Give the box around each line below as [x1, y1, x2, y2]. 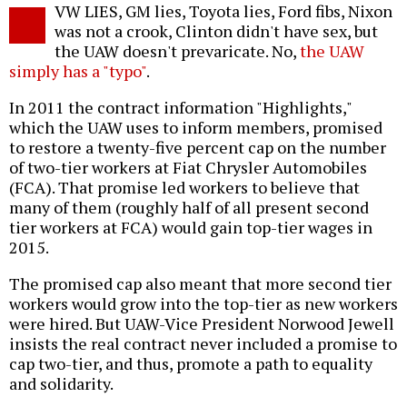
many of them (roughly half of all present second [9, 196, 369, 219]
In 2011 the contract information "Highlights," [9, 96, 352, 119]
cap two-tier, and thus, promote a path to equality [9, 352, 372, 375]
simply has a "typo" [9, 60, 146, 83]
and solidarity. [9, 372, 114, 395]
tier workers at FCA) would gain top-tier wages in [9, 216, 372, 239]
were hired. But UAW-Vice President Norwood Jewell [9, 313, 394, 335]
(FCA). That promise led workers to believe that [9, 176, 360, 199]
